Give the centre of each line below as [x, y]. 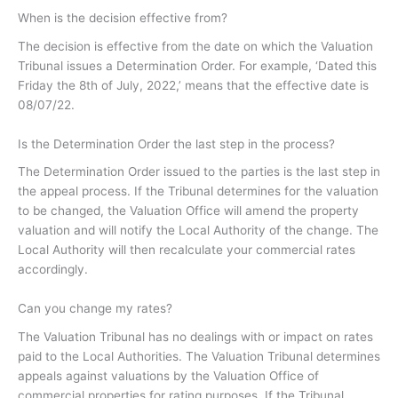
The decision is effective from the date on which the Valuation [195, 46]
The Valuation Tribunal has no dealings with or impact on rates [195, 336]
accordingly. [53, 270]
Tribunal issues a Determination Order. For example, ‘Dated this [197, 66]
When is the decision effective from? [123, 18]
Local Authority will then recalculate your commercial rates [187, 250]
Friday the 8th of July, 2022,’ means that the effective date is [193, 85]
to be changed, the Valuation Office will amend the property [188, 211]
